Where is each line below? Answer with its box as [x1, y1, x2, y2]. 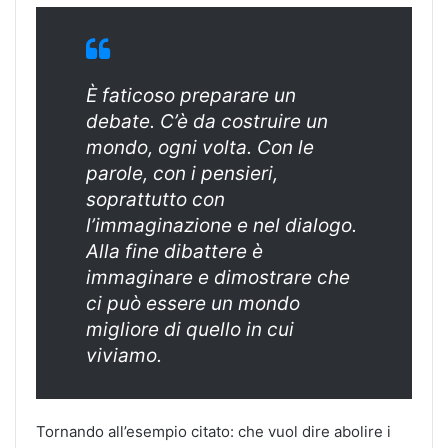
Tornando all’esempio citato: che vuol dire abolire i [36, 421, 391, 441]
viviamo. [86, 343, 162, 367]
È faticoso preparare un [86, 83, 296, 107]
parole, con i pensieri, [86, 161, 278, 185]
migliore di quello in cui [86, 317, 294, 341]
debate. [86, 109, 155, 133]
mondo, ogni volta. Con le [86, 135, 314, 159]
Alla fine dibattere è [86, 239, 263, 263]
